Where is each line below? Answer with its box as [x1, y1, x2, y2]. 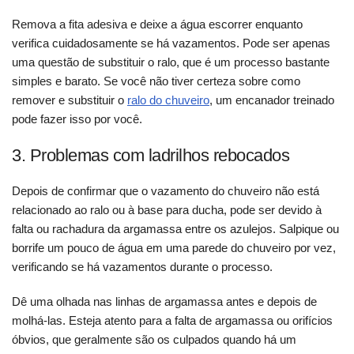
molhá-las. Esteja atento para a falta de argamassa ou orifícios [12, 314, 333, 328]
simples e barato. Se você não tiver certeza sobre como [12, 74, 300, 88]
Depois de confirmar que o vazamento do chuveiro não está [12, 184, 319, 198]
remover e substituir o [12, 93, 127, 107]
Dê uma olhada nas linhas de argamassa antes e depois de [12, 295, 317, 309]
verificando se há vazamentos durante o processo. [12, 260, 273, 274]
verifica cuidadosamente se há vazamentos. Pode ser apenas [12, 36, 330, 51]
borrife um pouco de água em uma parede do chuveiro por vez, [12, 241, 336, 255]
